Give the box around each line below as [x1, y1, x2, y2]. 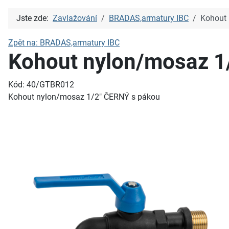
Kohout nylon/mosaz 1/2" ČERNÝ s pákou [8, 92, 160, 102]
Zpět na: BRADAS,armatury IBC [8, 38, 120, 48]
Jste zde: [16, 13, 53, 23]
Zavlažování [53, 13, 97, 23]
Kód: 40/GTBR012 [8, 80, 74, 89]
